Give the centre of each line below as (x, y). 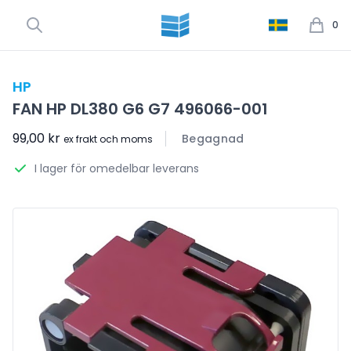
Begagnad (213, 139)
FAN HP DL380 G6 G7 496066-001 (140, 109)
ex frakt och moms (108, 139)
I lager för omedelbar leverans (117, 168)
